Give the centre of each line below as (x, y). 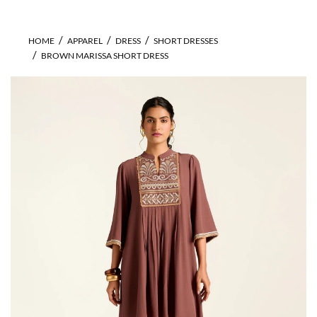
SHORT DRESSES (186, 41)
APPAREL (85, 41)
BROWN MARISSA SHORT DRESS (105, 56)
